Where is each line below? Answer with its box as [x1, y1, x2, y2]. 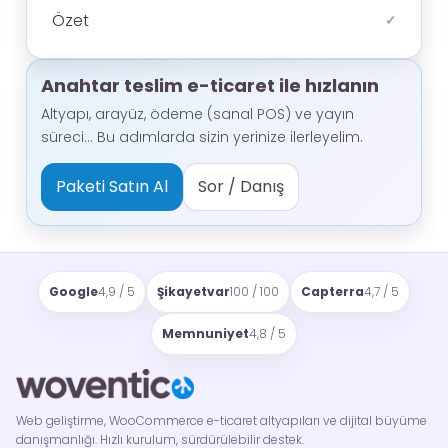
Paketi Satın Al [56, 174, 168, 198]
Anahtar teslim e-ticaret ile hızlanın [41, 72, 379, 98]
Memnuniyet [162, 324, 249, 342]
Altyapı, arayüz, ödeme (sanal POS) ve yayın [41, 103, 354, 124]
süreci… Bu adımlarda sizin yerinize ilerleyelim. [41, 126, 363, 147]
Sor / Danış [198, 174, 284, 198]
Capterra [301, 282, 364, 300]
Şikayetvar [157, 282, 230, 300]
